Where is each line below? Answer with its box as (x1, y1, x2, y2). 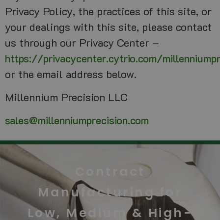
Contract (75, 163, 145, 181)
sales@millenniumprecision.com (5, 113, 149, 128)
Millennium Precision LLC (5, 90, 128, 105)
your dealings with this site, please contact (5, 20, 212, 34)
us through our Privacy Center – (5, 35, 159, 50)
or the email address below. (5, 67, 137, 82)
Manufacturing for (37, 184, 183, 201)
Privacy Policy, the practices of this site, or (5, 4, 212, 19)
